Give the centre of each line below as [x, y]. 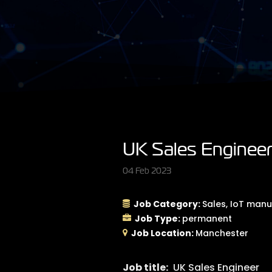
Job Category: [168, 204]
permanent [207, 219]
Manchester [222, 233]
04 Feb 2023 [147, 171]
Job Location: [163, 233]
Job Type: [158, 219]
